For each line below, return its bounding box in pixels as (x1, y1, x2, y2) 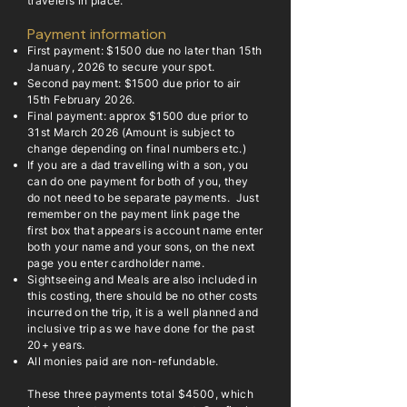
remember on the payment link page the (27, 207, 241, 221)
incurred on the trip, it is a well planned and (27, 305, 259, 319)
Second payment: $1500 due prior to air (27, 76, 241, 90)
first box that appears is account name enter (27, 223, 263, 237)
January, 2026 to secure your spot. (27, 60, 218, 74)
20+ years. (27, 338, 88, 352)
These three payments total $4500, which (27, 387, 254, 401)
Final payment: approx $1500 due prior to (27, 109, 249, 123)
